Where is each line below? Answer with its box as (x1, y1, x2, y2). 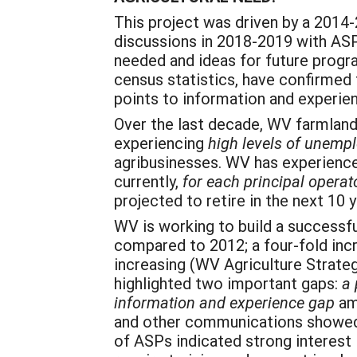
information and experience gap (114, 292, 335, 312)
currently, (114, 171, 182, 191)
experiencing (114, 132, 208, 153)
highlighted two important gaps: (114, 273, 342, 293)
